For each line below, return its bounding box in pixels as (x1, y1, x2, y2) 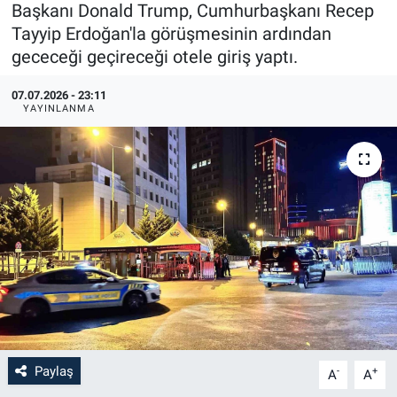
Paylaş (34, 362, 74, 379)
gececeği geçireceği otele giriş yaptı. (11, 45, 298, 67)
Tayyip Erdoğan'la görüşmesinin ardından (11, 22, 331, 44)
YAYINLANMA (22, 102, 95, 114)
